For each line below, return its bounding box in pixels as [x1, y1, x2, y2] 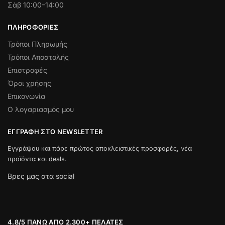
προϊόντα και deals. [8, 155, 67, 163]
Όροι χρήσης [8, 78, 51, 87]
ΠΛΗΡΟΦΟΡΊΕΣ [8, 23, 59, 32]
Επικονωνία [8, 91, 45, 100]
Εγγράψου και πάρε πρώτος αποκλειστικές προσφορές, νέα [8, 145, 192, 153]
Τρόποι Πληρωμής [8, 39, 67, 48]
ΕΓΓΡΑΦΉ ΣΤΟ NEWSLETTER [8, 127, 103, 136]
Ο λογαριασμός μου [8, 104, 74, 114]
